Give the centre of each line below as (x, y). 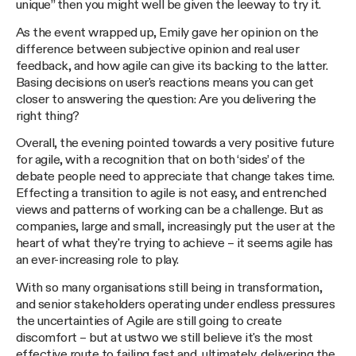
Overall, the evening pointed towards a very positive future (175, 144)
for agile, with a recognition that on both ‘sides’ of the (161, 161)
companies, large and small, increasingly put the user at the (176, 227)
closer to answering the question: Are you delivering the (166, 99)
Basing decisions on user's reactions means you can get (165, 83)
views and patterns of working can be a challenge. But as (170, 211)
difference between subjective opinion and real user (158, 49)
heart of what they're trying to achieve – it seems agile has (174, 244)
